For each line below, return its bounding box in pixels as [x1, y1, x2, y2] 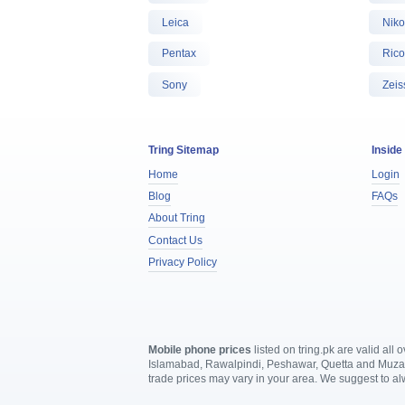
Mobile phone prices [148, 344, 252, 357]
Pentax [162, 47, 197, 61]
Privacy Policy [148, 255, 218, 268]
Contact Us [148, 233, 203, 247]
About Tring [148, 212, 206, 225]
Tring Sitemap [148, 143, 220, 156]
